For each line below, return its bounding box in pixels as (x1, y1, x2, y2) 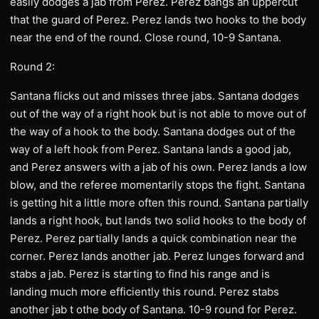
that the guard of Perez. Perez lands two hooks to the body (10, 13, 306, 26)
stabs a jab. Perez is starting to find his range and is (10, 267, 270, 281)
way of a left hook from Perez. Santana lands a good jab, (10, 142, 291, 156)
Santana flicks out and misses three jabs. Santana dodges (10, 89, 299, 103)
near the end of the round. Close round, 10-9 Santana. (10, 31, 281, 44)
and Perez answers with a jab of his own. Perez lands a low (10, 160, 307, 174)
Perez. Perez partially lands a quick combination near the (10, 231, 297, 245)
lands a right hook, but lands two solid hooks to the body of (10, 214, 306, 227)
